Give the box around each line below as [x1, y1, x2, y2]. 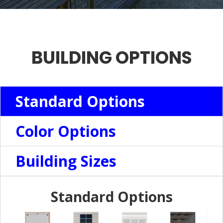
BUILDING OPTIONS [31, 45, 192, 70]
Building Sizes [15, 150, 116, 171]
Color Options [15, 120, 116, 141]
